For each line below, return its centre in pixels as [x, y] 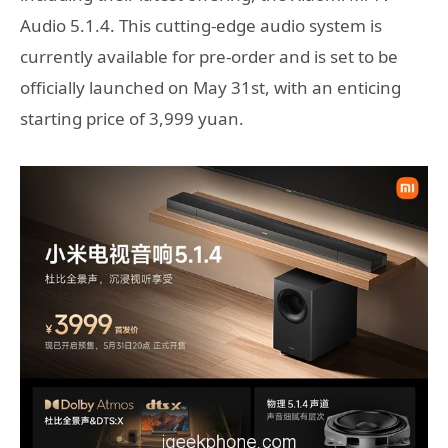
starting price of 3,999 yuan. [132, 118]
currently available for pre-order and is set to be [209, 56]
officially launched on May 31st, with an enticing [210, 87]
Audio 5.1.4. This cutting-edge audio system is [201, 25]
